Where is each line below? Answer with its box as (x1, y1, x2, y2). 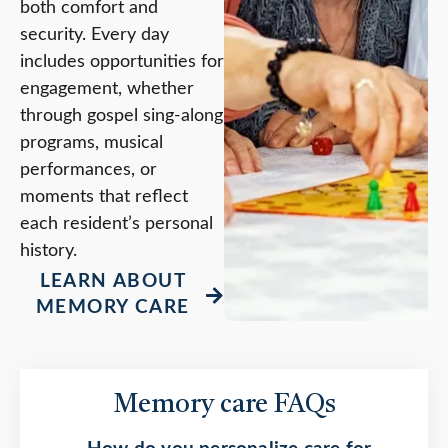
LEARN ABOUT (39, 272, 186, 292)
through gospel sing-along (20, 107, 223, 126)
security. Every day (20, 26, 169, 45)
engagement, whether (20, 80, 194, 99)
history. (20, 242, 77, 261)
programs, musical (20, 134, 163, 153)
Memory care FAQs (112, 392, 336, 419)
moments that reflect (20, 188, 188, 207)
